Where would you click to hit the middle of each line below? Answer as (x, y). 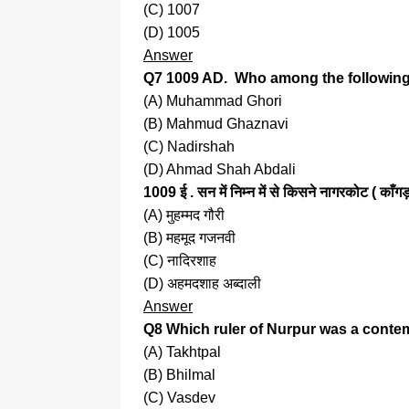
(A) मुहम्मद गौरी (184, 215)
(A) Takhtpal (182, 352)
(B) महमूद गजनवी (189, 238)
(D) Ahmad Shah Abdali (220, 170)
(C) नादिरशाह (180, 261)
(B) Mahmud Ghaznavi (216, 124)
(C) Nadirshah (189, 147)
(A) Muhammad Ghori (213, 101)
